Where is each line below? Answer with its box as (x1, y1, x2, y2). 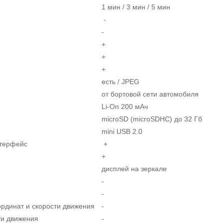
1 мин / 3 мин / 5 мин (102, 2, 170, 11)
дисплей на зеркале (102, 164, 167, 173)
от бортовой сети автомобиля (102, 90, 199, 98)
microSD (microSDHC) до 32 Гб (102, 114, 202, 123)
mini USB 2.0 (102, 127, 142, 135)
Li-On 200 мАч (102, 102, 148, 111)
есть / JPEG (102, 77, 139, 86)
